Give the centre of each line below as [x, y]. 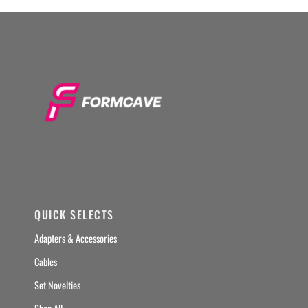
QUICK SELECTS [74, 214]
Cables [46, 262]
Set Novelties [57, 285]
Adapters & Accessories [76, 238]
